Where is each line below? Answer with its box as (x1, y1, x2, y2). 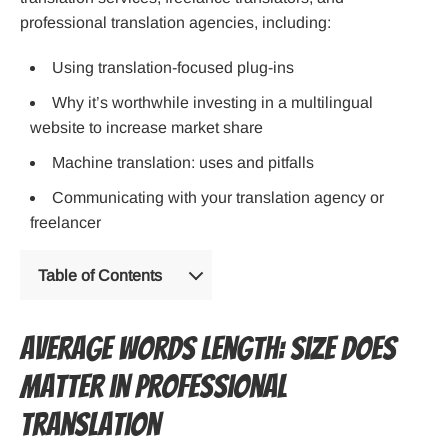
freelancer (30, 214, 101, 232)
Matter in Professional (20, 370, 287, 405)
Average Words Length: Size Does (20, 332, 396, 367)
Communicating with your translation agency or (52, 189, 384, 207)
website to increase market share (30, 119, 263, 137)
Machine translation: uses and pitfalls (52, 154, 314, 172)
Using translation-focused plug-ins (52, 59, 294, 77)
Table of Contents (38, 266, 162, 284)
